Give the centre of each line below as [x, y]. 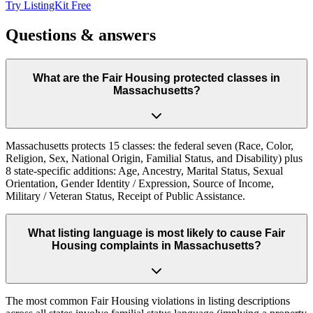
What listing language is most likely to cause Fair [156, 233]
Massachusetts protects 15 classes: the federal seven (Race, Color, [150, 146]
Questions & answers [81, 35]
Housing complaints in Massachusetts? [156, 245]
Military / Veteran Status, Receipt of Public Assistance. [125, 196]
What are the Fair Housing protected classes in [156, 78]
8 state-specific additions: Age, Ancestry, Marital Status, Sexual [144, 171]
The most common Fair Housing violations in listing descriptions [148, 301]
